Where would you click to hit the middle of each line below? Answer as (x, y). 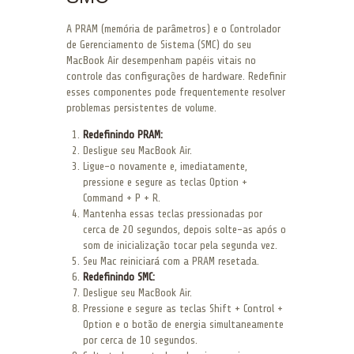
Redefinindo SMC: (119, 277)
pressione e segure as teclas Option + (165, 182)
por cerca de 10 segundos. (140, 340)
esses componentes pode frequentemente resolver (176, 92)
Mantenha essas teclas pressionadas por (173, 213)
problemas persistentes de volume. (141, 107)
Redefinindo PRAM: (123, 134)
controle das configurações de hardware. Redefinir (176, 76)
